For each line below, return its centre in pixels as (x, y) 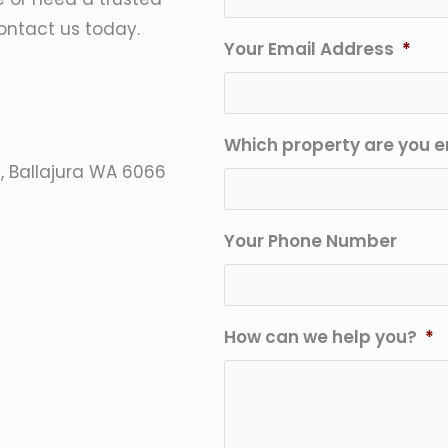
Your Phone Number (310, 241)
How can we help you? (320, 337)
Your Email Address (309, 49)
